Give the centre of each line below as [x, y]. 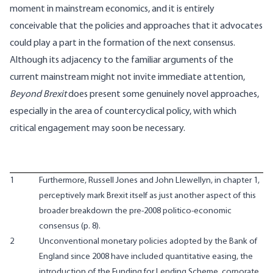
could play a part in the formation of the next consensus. [122, 44]
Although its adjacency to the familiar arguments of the [122, 61]
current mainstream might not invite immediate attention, [127, 78]
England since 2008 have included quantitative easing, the [146, 257]
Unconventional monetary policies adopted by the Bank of [148, 241]
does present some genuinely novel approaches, [163, 95]
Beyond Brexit [38, 95]
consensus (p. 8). [70, 226]
